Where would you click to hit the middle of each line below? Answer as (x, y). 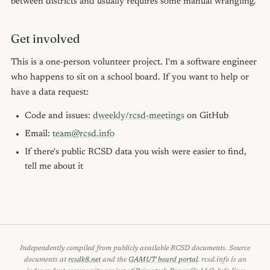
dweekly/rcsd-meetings (138, 116)
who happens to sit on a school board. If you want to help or (130, 78)
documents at (46, 259)
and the (114, 259)
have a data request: (50, 93)
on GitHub (206, 116)
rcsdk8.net (84, 259)
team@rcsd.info (83, 134)
